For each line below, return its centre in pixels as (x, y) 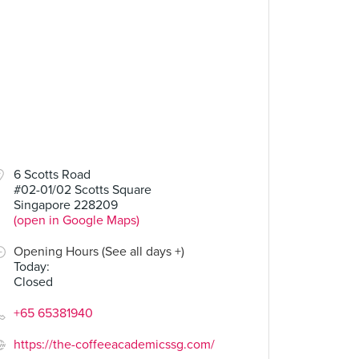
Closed (33, 282)
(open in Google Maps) (77, 220)
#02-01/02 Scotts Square (83, 190)
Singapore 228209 (66, 205)
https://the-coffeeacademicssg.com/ (114, 345)
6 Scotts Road (52, 175)
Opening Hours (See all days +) (99, 252)
